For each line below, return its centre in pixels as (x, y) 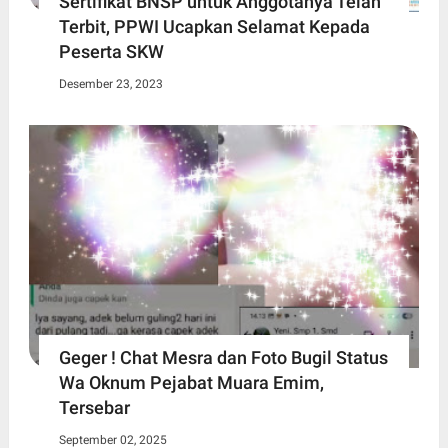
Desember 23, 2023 (110, 83)
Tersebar (94, 408)
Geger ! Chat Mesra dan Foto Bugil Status (223, 358)
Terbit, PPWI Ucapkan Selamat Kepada (214, 26)
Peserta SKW (111, 51)
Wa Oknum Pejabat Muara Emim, (191, 383)
